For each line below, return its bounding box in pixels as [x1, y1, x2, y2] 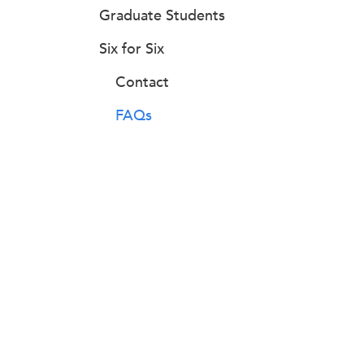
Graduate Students [99, 6, 225, 24]
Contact [115, 73, 169, 91]
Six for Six [99, 40, 164, 58]
